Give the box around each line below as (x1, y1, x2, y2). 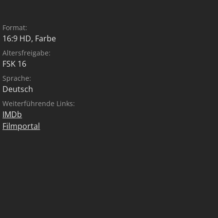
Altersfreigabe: (2, 48, 51, 57)
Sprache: (2, 73, 32, 83)
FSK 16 (2, 58, 27, 69)
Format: (2, 23, 28, 32)
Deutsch (2, 84, 34, 94)
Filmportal (2, 121, 40, 131)
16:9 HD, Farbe (2, 33, 56, 44)
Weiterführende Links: (2, 99, 75, 108)
